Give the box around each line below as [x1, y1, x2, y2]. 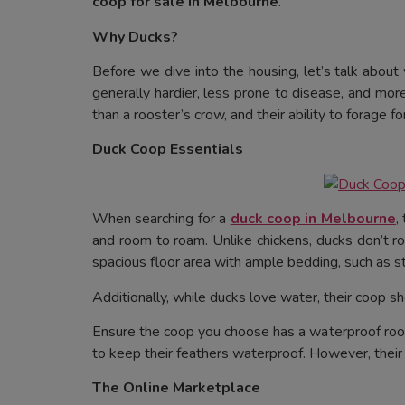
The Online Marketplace [92, 378, 260, 399]
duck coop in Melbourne [230, 209, 396, 230]
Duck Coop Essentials [92, 139, 243, 160]
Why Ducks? [92, 26, 178, 47]
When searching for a [92, 209, 231, 230]
